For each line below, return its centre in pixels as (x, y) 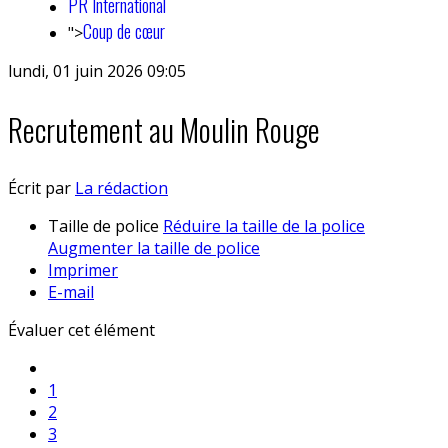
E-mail (71, 291)
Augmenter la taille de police (154, 247)
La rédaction (121, 187)
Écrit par (41, 187)
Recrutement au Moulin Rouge (164, 129)
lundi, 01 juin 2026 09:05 (97, 71)
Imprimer (83, 269)
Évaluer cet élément (81, 329)
